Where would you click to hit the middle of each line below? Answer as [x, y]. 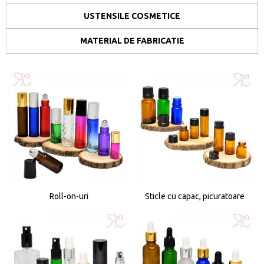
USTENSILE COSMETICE [132, 16]
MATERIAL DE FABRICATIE [132, 41]
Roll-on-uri [69, 196]
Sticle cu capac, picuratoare [195, 196]
